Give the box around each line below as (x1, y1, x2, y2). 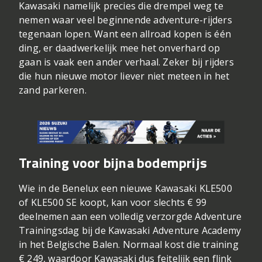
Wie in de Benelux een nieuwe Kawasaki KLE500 (19, 182, 232, 195)
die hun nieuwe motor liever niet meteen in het (19, 70, 230, 83)
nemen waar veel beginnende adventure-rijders (19, 13, 232, 27)
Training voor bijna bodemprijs (19, 152, 207, 174)
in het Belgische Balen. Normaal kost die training (19, 238, 239, 251)
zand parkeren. (19, 84, 87, 97)
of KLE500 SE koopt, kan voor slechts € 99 (19, 196, 207, 209)
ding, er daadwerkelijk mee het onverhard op (19, 42, 220, 55)
